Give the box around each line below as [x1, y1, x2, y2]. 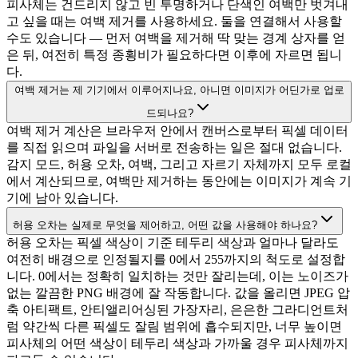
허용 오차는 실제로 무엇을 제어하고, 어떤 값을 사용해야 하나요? [13, 219, 317, 232]
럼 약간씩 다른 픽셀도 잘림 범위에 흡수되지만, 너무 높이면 [6, 320, 342, 334]
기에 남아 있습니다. [6, 191, 118, 205]
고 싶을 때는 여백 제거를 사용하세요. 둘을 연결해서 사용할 [6, 14, 342, 29]
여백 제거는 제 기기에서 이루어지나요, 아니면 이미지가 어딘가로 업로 [14, 84, 344, 97]
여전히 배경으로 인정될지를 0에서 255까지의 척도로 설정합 [6, 253, 345, 267]
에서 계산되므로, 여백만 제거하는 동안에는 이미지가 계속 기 [6, 174, 352, 189]
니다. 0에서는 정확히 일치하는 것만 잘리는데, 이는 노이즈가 [6, 269, 348, 284]
